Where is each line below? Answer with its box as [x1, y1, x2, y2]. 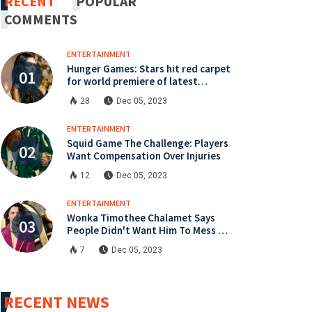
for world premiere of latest [67, 74, 198, 88]
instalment [67, 86, 118, 100]
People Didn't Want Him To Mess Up [67, 223, 231, 237]
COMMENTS [4, 10, 77, 28]
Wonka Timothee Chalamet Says [67, 210, 215, 224]
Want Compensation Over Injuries [67, 148, 221, 162]
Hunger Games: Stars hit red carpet [67, 61, 231, 75]
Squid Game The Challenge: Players [67, 136, 228, 150]
